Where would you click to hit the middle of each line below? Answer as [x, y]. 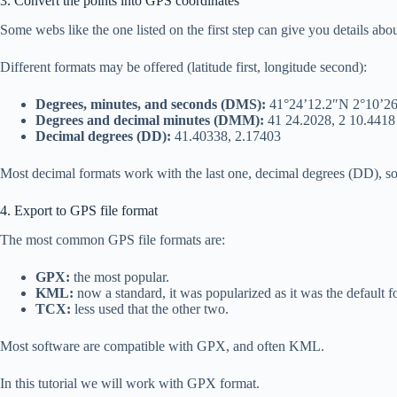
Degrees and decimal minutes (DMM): [150, 120]
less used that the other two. [150, 308]
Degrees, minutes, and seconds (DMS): [151, 104]
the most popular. [120, 276]
